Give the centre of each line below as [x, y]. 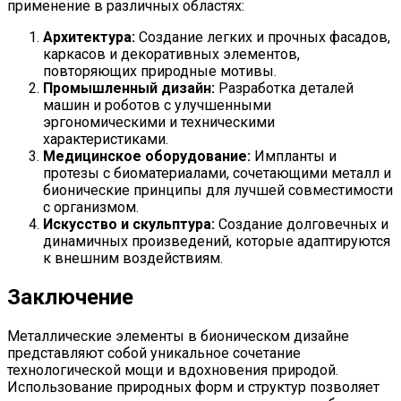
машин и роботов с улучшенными [157, 105]
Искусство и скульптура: [129, 224]
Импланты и [294, 156]
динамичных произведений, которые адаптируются [217, 241]
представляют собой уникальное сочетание [154, 353]
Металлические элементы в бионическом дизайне [178, 336]
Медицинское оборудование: [147, 156]
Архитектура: [89, 37]
